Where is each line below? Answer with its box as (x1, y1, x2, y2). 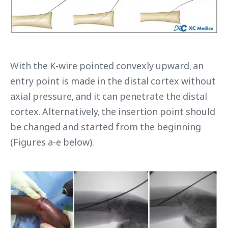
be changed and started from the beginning (10, 120, 201, 133)
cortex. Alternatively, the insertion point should (10, 105, 215, 118)
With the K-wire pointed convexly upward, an (10, 59, 204, 72)
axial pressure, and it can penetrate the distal (10, 90, 207, 102)
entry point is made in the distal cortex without (10, 74, 216, 87)
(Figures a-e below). (10, 135, 94, 148)
